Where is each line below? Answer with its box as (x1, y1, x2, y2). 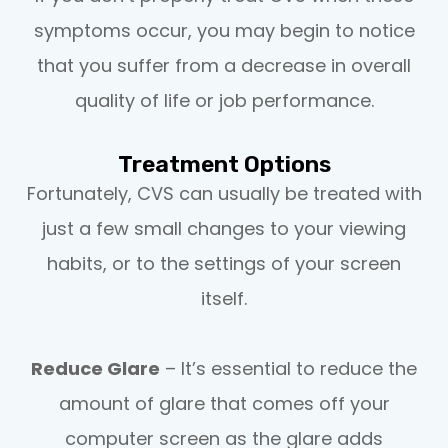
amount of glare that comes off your (58, 390, 390, 416)
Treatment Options (117, 149, 331, 178)
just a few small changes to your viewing (42, 215, 406, 241)
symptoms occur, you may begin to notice (33, 17, 415, 43)
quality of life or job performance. (74, 87, 374, 113)
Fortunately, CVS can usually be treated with (26, 180, 422, 206)
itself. (201, 285, 247, 311)
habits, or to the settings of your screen (47, 250, 401, 276)
